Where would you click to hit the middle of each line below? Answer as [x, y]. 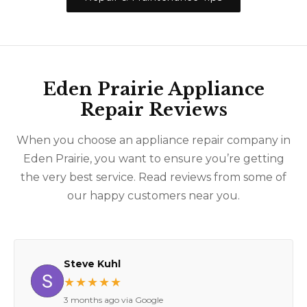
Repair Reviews [153, 109]
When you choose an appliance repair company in [153, 140]
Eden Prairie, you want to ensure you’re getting [153, 158]
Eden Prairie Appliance [153, 89]
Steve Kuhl [92, 263]
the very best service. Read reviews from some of [153, 177]
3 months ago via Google [113, 299]
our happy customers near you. [153, 195]
